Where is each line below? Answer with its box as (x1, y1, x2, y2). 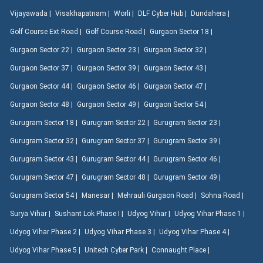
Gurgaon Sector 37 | (10, 63, 75, 72)
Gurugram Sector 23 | (153, 118, 222, 127)
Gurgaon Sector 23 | (77, 45, 141, 54)
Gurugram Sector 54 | (10, 191, 79, 200)
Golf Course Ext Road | (10, 27, 83, 36)
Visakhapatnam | (55, 9, 112, 18)
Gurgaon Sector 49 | (77, 100, 141, 109)
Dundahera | (191, 9, 231, 18)
